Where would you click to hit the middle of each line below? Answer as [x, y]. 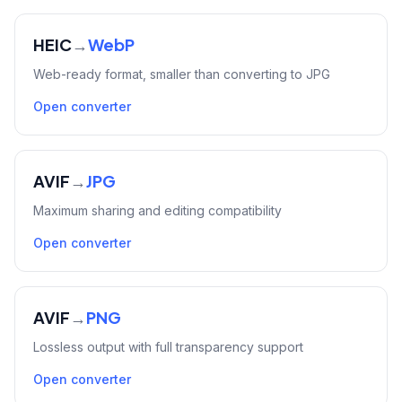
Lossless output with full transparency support [168, 347]
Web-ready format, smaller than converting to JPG [182, 74]
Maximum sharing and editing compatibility [157, 210]
